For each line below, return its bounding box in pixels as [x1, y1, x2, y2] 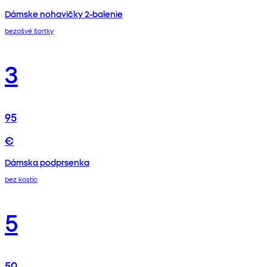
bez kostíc [5, 173, 38, 184]
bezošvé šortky [5, 25, 54, 35]
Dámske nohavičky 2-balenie [5, 8, 123, 20]
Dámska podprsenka [5, 156, 89, 168]
